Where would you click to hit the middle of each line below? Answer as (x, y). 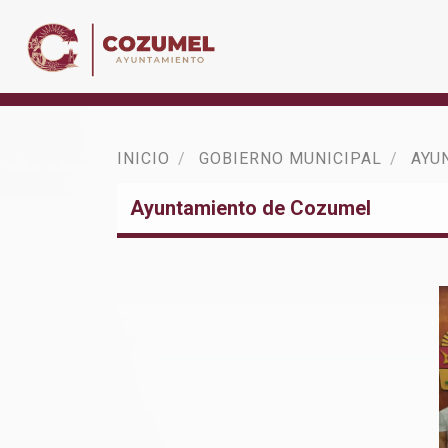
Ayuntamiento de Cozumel (250, 208)
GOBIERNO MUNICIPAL (290, 158)
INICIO (143, 158)
